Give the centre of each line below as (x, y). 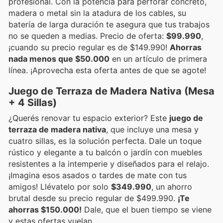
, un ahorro (172, 186)
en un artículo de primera (158, 58)
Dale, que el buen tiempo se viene (147, 209)
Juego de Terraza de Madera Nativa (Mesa (111, 91)
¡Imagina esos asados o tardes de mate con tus (98, 175)
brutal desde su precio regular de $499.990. (93, 198)
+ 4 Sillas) (33, 102)
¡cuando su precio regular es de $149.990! (89, 47)
